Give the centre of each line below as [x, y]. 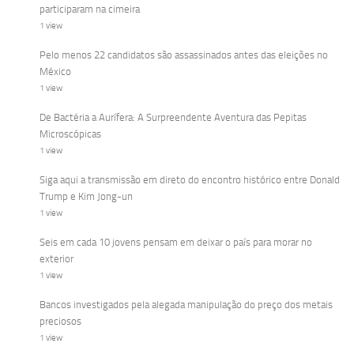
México [55, 72]
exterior [56, 259]
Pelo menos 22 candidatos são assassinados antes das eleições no [184, 55]
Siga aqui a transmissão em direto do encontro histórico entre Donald [190, 180]
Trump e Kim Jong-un [86, 197]
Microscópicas [70, 134]
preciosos [60, 322]
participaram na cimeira [90, 9]
